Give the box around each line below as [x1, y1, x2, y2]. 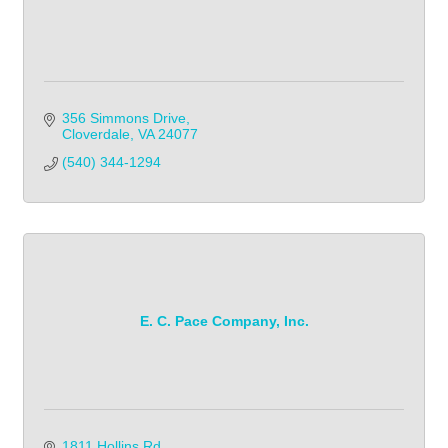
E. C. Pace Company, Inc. [139, 313, 309, 330]
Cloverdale [61, 125, 130, 142]
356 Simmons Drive [61, 109, 186, 126]
